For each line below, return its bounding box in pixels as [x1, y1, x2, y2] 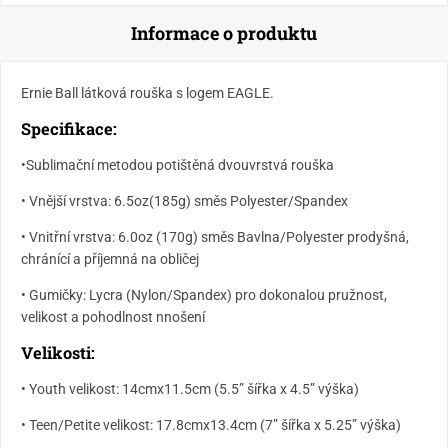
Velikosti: [20, 341, 95, 363]
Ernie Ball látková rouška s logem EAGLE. [20, 84, 274, 101]
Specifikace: [20, 117, 117, 139]
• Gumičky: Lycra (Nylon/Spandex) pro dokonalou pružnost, [20, 286, 387, 303]
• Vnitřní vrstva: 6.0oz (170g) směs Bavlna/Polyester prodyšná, [20, 228, 409, 245]
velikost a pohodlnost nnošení [20, 308, 205, 325]
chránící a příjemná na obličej [20, 250, 199, 267]
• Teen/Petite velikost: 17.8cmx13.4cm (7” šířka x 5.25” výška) [20, 416, 401, 433]
